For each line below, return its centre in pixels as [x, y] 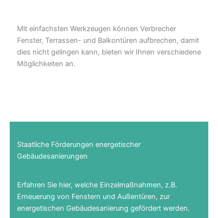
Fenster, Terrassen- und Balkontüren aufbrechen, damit [108, 40]
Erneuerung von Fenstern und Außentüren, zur [93, 196]
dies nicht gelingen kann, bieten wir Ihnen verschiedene [109, 52]
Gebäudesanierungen [52, 156]
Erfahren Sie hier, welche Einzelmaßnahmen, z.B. [97, 185]
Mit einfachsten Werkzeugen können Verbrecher [97, 28]
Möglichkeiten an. [46, 64]
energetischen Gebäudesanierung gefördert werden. [103, 208]
